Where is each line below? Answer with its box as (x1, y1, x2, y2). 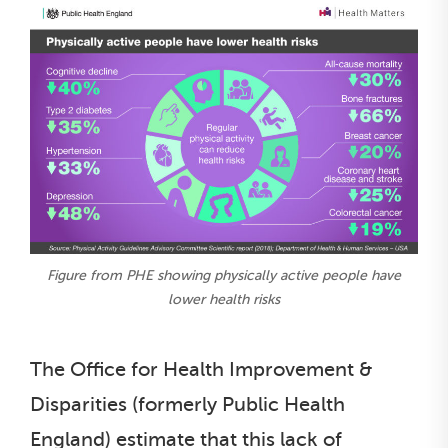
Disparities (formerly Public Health (30, 392, 345, 416)
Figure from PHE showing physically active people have (47, 267, 401, 283)
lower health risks (168, 291, 280, 307)
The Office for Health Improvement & (30, 357, 373, 381)
